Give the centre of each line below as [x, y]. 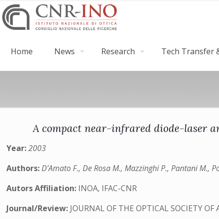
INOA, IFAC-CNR [108, 188]
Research [118, 51]
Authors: [24, 168]
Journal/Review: [38, 208]
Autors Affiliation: [43, 188]
